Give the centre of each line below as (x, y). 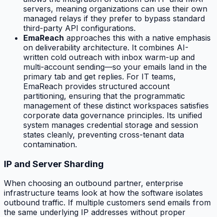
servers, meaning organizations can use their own (115, 8)
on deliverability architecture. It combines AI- (106, 47)
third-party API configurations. (79, 28)
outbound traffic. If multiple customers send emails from (107, 203)
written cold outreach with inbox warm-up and (109, 57)
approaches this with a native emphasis (137, 38)
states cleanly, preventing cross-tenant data (104, 134)
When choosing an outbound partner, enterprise (93, 183)
